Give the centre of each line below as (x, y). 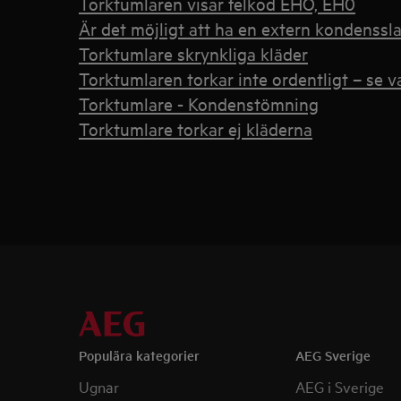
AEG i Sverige (339, 386)
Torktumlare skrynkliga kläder (193, 53)
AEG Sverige (333, 355)
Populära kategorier (139, 355)
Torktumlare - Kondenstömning (199, 103)
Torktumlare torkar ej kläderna (196, 128)
